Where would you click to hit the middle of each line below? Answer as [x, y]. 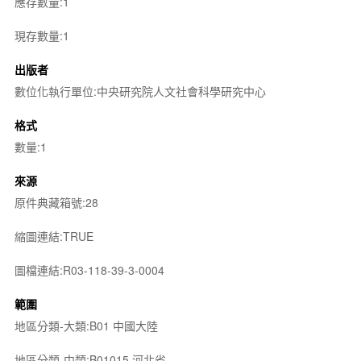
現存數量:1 [41, 35]
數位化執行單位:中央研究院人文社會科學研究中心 [140, 91]
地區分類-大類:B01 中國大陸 [86, 326]
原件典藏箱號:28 [56, 202]
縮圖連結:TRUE [54, 236]
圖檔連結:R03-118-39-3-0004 [89, 270]
